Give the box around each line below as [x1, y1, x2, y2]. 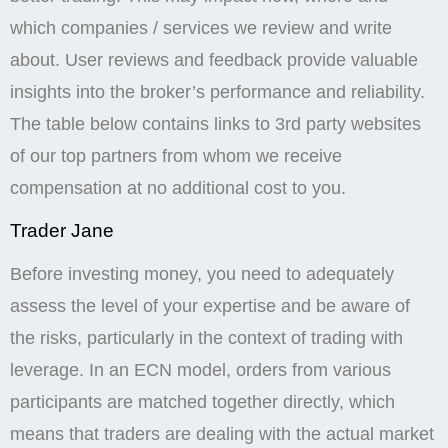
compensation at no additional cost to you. [10, 178, 346, 199]
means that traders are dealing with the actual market [10, 423, 434, 444]
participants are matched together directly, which [10, 391, 395, 412]
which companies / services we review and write [10, 18, 392, 39]
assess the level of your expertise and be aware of [10, 295, 410, 316]
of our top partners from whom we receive [10, 146, 342, 167]
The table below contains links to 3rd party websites [10, 114, 421, 135]
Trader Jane [10, 219, 114, 241]
